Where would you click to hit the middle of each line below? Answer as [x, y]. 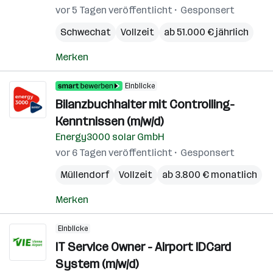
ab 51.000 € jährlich [206, 32]
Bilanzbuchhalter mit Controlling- [145, 104]
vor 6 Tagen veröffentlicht [114, 153]
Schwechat [86, 32]
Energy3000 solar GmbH [110, 137]
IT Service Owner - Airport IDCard [143, 247]
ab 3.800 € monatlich [210, 175]
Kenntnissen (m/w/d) [109, 121]
